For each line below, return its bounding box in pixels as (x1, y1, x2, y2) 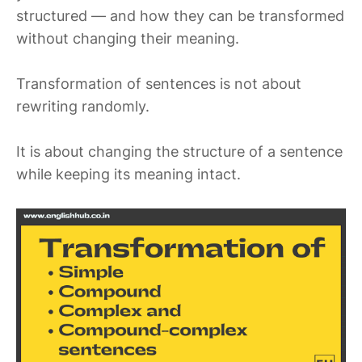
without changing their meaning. (16, 30, 239, 48)
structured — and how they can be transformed (16, 7, 344, 25)
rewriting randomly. (16, 98, 149, 116)
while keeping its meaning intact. (16, 166, 241, 183)
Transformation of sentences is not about (16, 75, 301, 93)
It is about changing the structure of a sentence (16, 143, 343, 161)
